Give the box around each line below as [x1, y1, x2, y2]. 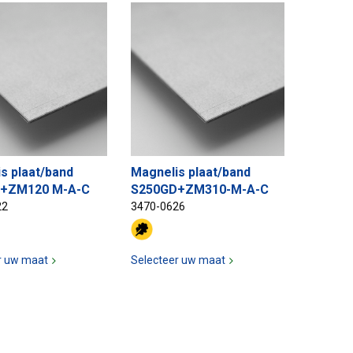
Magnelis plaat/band [131, 165, 251, 180]
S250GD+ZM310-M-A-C [131, 182, 269, 198]
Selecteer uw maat [131, 254, 225, 267]
